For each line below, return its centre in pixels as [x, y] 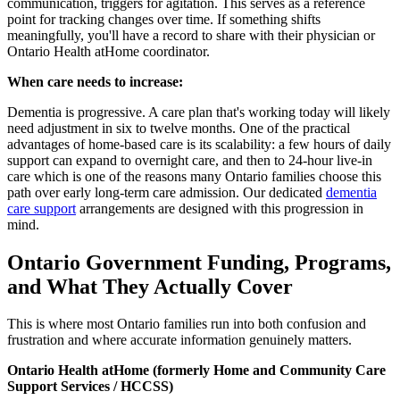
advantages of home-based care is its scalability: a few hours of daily [199, 144]
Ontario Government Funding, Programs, [199, 262]
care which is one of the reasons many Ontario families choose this [194, 176]
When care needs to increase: [95, 81]
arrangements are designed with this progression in [220, 208]
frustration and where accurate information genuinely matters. [179, 340]
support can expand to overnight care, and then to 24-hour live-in [190, 160]
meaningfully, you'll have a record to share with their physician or [191, 35]
